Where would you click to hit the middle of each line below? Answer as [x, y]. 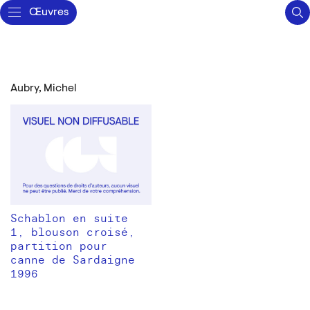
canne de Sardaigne [73, 260]
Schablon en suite [69, 218]
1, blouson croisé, [73, 232]
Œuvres [49, 12]
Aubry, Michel [44, 89]
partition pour [59, 246]
